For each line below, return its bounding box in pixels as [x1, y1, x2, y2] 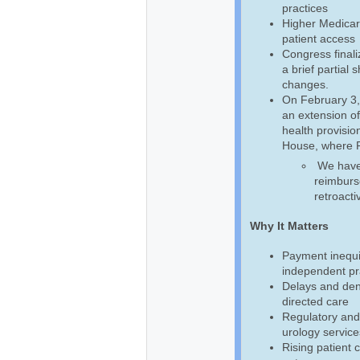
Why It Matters [250, 219, 329, 232]
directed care [282, 294, 349, 308]
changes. [282, 77, 329, 91]
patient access [282, 31, 355, 45]
